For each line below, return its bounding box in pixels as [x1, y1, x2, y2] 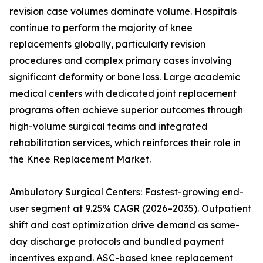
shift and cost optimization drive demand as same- [9, 219, 240, 231]
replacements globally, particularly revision [9, 38, 205, 50]
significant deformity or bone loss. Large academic [9, 71, 240, 83]
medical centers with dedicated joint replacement [9, 87, 237, 100]
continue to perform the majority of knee [9, 22, 193, 34]
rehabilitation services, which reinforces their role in [9, 137, 241, 149]
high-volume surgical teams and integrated [9, 120, 208, 133]
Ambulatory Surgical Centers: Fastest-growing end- [9, 186, 244, 198]
